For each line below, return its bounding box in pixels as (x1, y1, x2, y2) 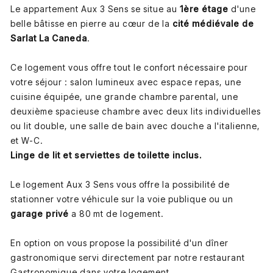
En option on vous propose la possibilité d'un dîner (10, 237, 229, 248)
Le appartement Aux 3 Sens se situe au (10, 3, 180, 14)
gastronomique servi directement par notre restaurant (10, 252, 245, 263)
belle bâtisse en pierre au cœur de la (10, 18, 172, 29)
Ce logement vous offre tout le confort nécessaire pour (10, 62, 248, 73)
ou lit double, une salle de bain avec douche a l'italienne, (10, 120, 260, 131)
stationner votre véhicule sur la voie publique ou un (10, 193, 233, 204)
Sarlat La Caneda (10, 32, 87, 43)
